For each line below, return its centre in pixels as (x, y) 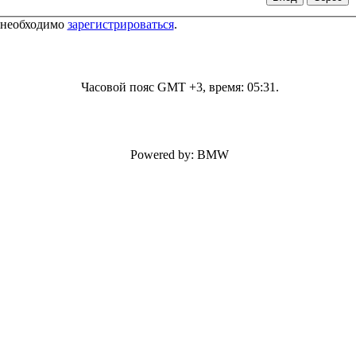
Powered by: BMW (180, 155)
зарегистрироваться (120, 24)
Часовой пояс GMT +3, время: (164, 87)
